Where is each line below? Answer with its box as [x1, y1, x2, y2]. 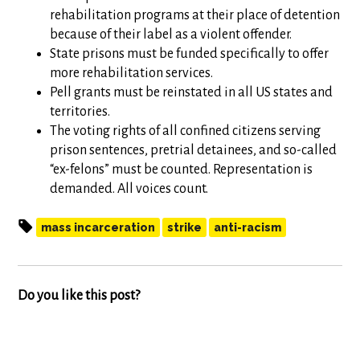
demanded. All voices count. [50, 182, 209, 196]
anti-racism [214, 221, 282, 234]
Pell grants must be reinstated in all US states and [50, 85, 333, 100]
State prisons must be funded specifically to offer [50, 47, 329, 61]
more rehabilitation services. [50, 66, 214, 80]
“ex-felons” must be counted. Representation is [50, 162, 313, 177]
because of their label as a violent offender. [50, 27, 292, 42]
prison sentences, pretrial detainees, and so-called [50, 143, 337, 157]
